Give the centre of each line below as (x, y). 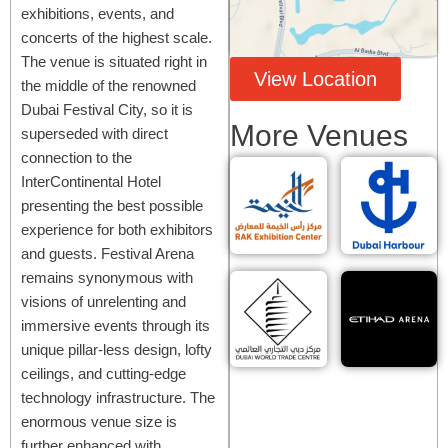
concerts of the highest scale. (116, 37)
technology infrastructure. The (118, 397)
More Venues (319, 136)
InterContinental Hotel (91, 181)
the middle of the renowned (108, 85)
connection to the (76, 157)
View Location (316, 79)
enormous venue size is (99, 421)
